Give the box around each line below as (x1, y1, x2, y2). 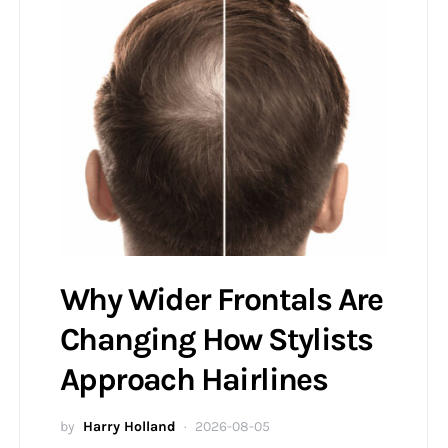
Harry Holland (83, 418, 176, 436)
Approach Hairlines (60, 361, 328, 399)
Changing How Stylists (60, 321, 373, 359)
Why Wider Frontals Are (60, 281, 383, 319)
